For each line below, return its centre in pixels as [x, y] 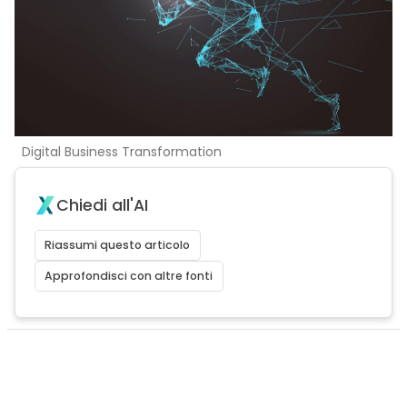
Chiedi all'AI [102, 205]
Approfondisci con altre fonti [129, 276]
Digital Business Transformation [121, 152]
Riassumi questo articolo [118, 245]
